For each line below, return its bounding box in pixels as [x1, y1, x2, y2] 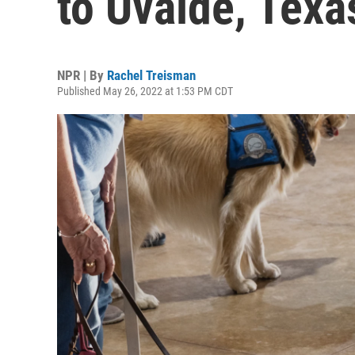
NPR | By [57, 67, 107, 83]
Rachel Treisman [107, 67, 196, 83]
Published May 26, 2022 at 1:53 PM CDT [57, 85, 233, 97]
